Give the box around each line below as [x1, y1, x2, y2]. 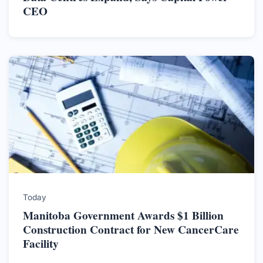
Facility [23, 235, 59, 252]
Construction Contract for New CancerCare [23, 221, 239, 238]
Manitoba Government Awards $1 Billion [23, 207, 224, 224]
